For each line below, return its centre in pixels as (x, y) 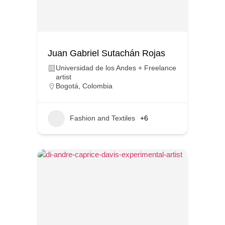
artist (64, 77)
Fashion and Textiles (102, 118)
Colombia (97, 86)
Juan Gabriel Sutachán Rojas (106, 53)
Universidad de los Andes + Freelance (116, 68)
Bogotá (67, 86)
